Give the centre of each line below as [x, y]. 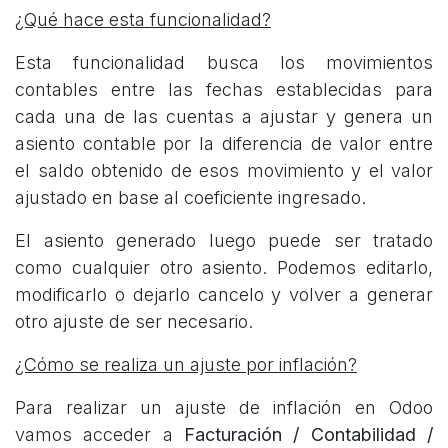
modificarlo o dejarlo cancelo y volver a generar [224, 294]
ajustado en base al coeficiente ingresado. [190, 197]
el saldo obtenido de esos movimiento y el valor [224, 170]
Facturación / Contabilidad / [308, 434]
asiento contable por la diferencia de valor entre [224, 143]
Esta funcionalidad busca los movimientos [224, 62]
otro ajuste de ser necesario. [134, 321]
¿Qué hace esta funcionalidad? [143, 19]
